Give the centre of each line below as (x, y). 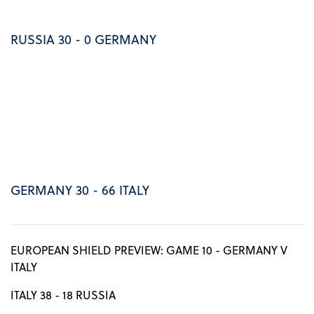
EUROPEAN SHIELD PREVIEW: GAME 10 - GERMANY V (149, 250)
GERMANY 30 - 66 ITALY (80, 190)
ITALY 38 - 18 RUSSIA (63, 295)
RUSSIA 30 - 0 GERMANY (83, 39)
